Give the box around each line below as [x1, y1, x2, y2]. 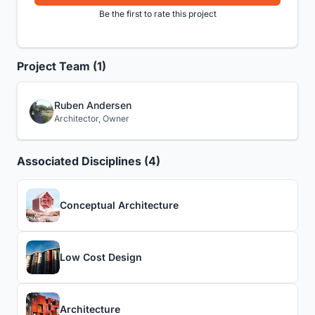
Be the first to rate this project [98, 8, 217, 19]
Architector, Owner [54, 112, 129, 124]
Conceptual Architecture [60, 199, 179, 212]
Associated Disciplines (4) [17, 153, 160, 168]
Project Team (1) [17, 58, 106, 73]
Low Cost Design [60, 251, 142, 264]
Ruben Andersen [54, 98, 131, 111]
